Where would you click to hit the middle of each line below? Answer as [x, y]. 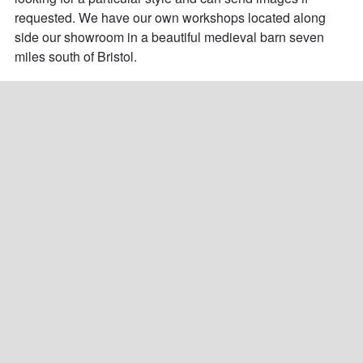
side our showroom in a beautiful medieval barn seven [171, 37]
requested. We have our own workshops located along [171, 18]
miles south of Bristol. [75, 57]
